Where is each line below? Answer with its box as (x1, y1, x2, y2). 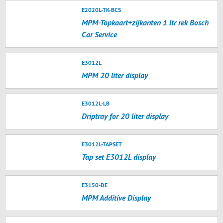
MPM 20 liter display (82, 70, 148, 80)
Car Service (82, 29, 117, 39)
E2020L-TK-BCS (82, 6, 121, 13)
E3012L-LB (82, 100, 110, 107)
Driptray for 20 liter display (82, 111, 169, 121)
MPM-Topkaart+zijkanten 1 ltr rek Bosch (82, 17, 209, 27)
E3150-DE (82, 181, 108, 189)
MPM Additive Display (82, 193, 151, 203)
